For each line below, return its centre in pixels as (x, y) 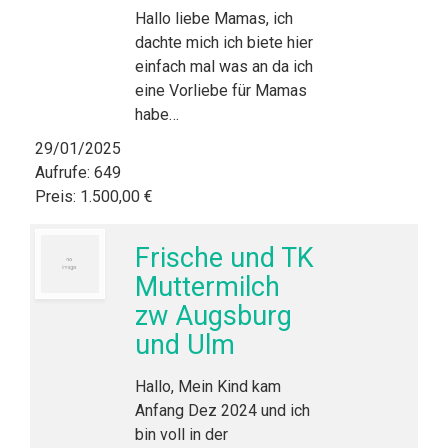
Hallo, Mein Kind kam (208, 386)
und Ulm (185, 345)
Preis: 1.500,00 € (94, 196)
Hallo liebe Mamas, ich (214, 18)
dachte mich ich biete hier (224, 42)
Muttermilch (207, 287)
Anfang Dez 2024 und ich (222, 410)
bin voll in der (181, 434)
